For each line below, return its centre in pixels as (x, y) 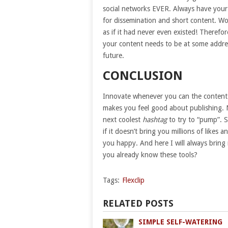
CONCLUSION (143, 76)
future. (113, 55)
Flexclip (133, 180)
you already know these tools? (150, 154)
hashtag (155, 119)
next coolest (123, 119)
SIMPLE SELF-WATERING (180, 222)
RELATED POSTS (138, 203)
